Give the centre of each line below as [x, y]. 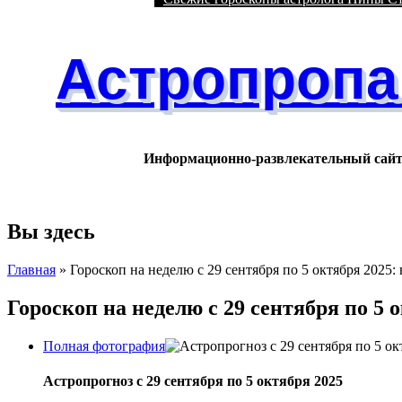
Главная [31, 270]
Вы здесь [51, 232]
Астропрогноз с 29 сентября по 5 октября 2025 [193, 381]
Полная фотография [104, 346]
